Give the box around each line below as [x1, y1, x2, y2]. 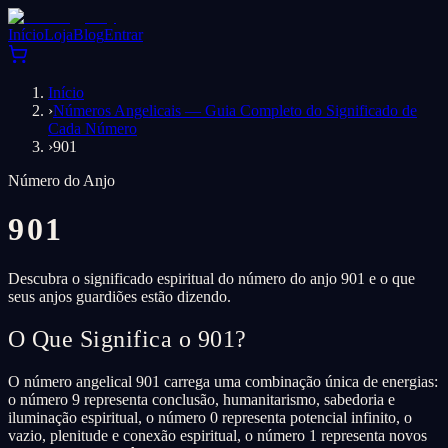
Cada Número [48, 120, 137, 137]
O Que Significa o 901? [8, 325, 247, 352]
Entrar [104, 26, 143, 43]
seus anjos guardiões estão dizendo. [8, 287, 231, 305]
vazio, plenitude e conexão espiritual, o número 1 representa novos [8, 426, 427, 444]
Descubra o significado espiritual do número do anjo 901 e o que [8, 269, 415, 287]
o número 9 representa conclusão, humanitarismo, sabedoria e [8, 390, 395, 408]
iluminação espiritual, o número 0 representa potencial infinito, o [8, 408, 412, 426]
